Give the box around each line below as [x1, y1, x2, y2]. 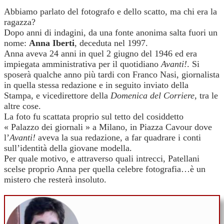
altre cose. [4, 100, 41, 111]
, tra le [194, 90, 218, 100]
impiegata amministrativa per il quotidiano [4, 58, 161, 69]
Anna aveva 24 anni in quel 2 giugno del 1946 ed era [4, 48, 197, 58]
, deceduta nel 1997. [74, 37, 148, 48]
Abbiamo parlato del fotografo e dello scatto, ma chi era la [4, 6, 217, 16]
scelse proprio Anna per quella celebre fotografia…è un [4, 163, 205, 174]
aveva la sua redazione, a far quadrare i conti [35, 132, 201, 142]
